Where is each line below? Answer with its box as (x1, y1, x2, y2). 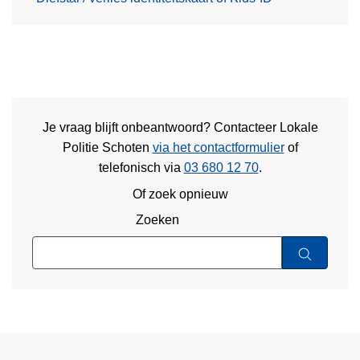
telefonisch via (98, 161, 184, 175)
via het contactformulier (152, 141, 284, 155)
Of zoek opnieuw (132, 186, 228, 201)
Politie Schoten (62, 141, 153, 155)
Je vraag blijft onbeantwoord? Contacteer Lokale (42, 121, 318, 135)
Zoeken (135, 213, 179, 227)
